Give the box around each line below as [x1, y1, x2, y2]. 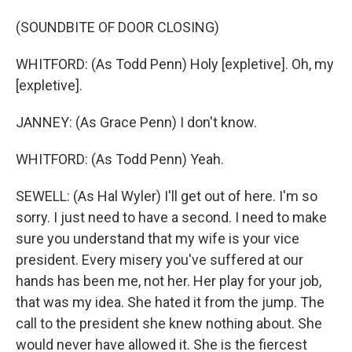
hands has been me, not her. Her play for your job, [16, 273, 321, 289]
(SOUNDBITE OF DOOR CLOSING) [16, 19, 219, 35]
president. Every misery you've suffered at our [16, 251, 303, 268]
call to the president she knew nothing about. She [16, 315, 322, 332]
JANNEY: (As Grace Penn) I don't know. [16, 114, 257, 130]
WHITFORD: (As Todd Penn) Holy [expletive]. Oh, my [16, 56, 334, 72]
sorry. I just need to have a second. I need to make [16, 209, 327, 225]
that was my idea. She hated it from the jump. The [16, 294, 324, 310]
